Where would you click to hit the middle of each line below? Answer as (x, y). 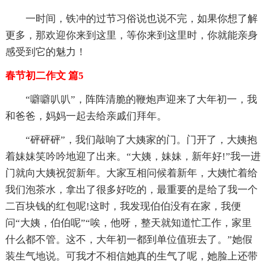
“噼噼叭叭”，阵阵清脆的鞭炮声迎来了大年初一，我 (131, 99)
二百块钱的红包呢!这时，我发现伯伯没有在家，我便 (123, 206)
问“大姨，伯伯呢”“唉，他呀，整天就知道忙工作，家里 (128, 223)
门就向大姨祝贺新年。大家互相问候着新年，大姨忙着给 (131, 173)
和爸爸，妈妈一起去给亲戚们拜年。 (86, 116)
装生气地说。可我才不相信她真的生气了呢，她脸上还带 (131, 256)
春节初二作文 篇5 (44, 75)
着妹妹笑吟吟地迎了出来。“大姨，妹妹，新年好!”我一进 (133, 156)
